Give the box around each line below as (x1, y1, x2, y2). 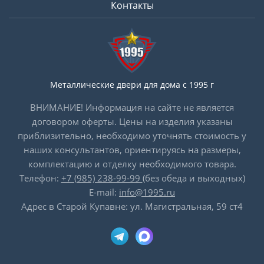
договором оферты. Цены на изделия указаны (31, 115, 233, 127)
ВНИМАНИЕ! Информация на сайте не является (30, 101, 234, 113)
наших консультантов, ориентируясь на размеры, (23, 143, 241, 156)
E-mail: (89, 186, 119, 198)
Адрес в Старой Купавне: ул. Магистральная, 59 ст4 (21, 200, 243, 212)
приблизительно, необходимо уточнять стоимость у (18, 129, 246, 141)
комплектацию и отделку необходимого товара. (28, 157, 236, 170)
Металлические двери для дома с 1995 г (50, 78, 214, 90)
